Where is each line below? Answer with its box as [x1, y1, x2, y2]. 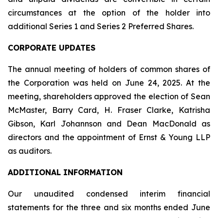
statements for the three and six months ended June [8, 202, 210, 212]
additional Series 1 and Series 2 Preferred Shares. [8, 21, 194, 31]
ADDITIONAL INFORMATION [8, 167, 123, 177]
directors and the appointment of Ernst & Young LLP [8, 132, 210, 142]
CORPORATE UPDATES [8, 43, 95, 53]
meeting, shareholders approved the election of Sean [8, 91, 210, 101]
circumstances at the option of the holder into [8, 8, 210, 18]
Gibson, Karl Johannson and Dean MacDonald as [8, 119, 210, 128]
